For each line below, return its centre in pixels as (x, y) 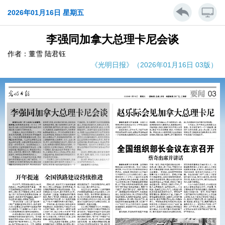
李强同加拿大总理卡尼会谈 (113, 39)
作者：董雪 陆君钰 (37, 54)
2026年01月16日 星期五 (46, 13)
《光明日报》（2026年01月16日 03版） (154, 65)
